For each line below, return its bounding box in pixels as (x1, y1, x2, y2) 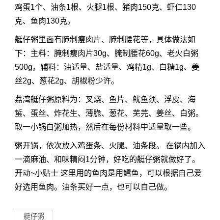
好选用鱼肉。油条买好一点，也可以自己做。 (15, 183, 172, 191)
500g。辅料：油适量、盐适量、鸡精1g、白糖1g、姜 (15, 63, 199, 71)
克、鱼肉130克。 (15, 17, 75, 25)
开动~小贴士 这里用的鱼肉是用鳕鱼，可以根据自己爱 (15, 169, 202, 177)
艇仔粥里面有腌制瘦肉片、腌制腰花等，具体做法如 (15, 35, 195, 44)
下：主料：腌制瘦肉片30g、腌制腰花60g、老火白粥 (15, 49, 198, 57)
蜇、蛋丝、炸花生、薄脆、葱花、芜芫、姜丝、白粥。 (15, 109, 203, 117)
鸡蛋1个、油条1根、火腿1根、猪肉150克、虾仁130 (15, 3, 196, 11)
